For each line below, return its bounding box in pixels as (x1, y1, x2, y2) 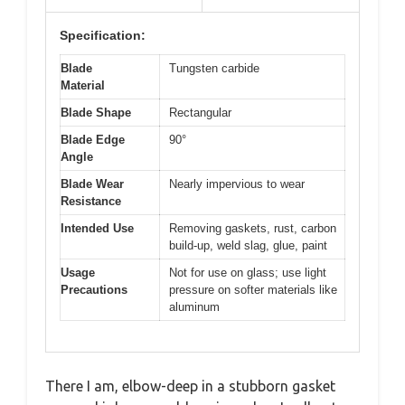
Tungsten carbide (169, 61, 259, 75)
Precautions (61, 282, 127, 297)
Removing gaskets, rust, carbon (169, 221, 336, 235)
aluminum (169, 299, 220, 314)
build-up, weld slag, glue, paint (169, 238, 327, 252)
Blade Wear (61, 176, 124, 191)
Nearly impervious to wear (169, 176, 305, 191)
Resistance (61, 193, 121, 208)
